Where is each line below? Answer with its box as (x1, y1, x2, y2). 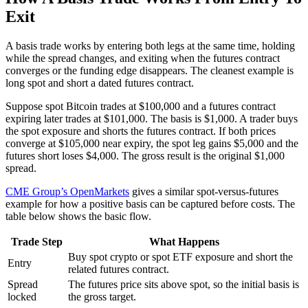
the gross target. (68, 291, 136, 303)
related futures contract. (68, 263, 169, 276)
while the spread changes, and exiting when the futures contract (5, 52, 280, 65)
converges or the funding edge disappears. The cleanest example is (5, 65, 294, 77)
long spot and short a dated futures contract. (5, 77, 194, 89)
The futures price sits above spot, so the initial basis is (68, 278, 299, 291)
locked (8, 291, 36, 303)
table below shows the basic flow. (5, 210, 151, 223)
